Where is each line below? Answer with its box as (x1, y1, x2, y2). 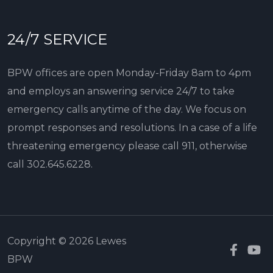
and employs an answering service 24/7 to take (7, 85, 235, 97)
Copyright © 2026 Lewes (7, 235, 126, 247)
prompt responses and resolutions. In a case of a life (7, 121, 257, 133)
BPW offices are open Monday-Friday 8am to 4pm (7, 66, 251, 79)
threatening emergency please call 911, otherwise (7, 140, 247, 152)
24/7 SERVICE (7, 30, 107, 48)
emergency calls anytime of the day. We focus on (7, 103, 246, 115)
